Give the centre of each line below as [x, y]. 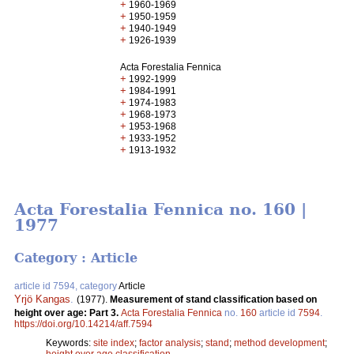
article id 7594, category [66, 286]
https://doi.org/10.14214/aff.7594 [83, 324]
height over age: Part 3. [68, 313]
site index [114, 343]
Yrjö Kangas [42, 299]
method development [279, 343]
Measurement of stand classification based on [213, 299]
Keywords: [70, 343]
